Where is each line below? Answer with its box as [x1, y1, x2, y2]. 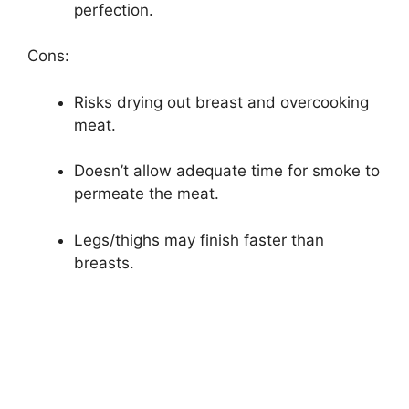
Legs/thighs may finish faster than [74, 230, 324, 249]
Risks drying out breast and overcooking [74, 92, 369, 111]
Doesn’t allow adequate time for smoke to [74, 162, 380, 181]
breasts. [74, 253, 134, 272]
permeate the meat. [74, 184, 219, 204]
